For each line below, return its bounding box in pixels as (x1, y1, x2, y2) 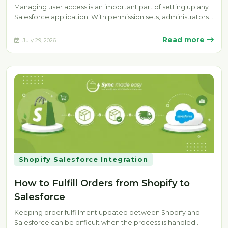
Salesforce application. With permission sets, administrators (14, 13, 209, 21)
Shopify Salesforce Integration (19, 155, 148, 163)
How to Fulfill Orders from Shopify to (14, 177, 190, 189)
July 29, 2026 (21, 36, 56, 44)
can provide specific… (14, 23, 86, 31)
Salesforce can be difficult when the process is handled (14, 218, 195, 226)
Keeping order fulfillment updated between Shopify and (14, 208, 200, 216)
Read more (162, 35, 207, 44)
